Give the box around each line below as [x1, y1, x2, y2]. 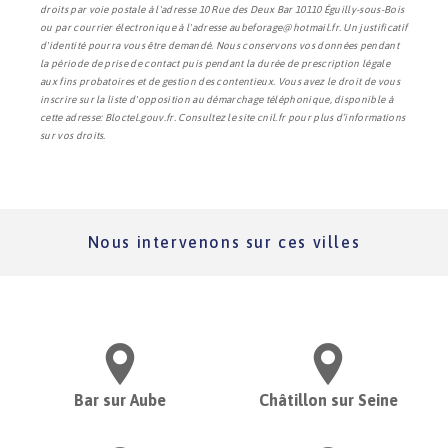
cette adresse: [40, 111, 105, 123]
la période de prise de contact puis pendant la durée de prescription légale [40, 57, 391, 69]
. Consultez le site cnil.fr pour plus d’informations [173, 111, 406, 123]
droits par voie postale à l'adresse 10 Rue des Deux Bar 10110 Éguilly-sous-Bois [40, 3, 405, 15]
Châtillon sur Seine [258, 390, 398, 409]
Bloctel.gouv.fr [104, 111, 174, 123]
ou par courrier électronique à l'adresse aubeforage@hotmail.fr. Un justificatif [40, 21, 408, 33]
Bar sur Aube [74, 390, 166, 409]
